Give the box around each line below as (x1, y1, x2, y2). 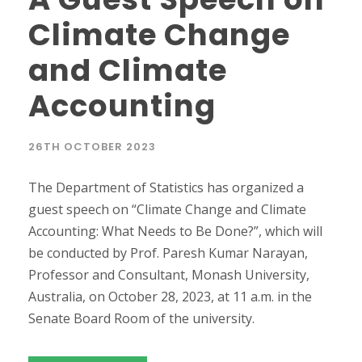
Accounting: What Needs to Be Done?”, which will (28, 221, 322, 240)
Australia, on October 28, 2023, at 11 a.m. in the (28, 287, 312, 305)
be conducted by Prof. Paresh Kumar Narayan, (28, 243, 308, 262)
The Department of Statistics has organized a (28, 178, 304, 196)
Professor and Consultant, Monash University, (28, 265, 309, 284)
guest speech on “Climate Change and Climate (28, 200, 306, 218)
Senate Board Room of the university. (28, 309, 255, 327)
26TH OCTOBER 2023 (28, 138, 156, 154)
